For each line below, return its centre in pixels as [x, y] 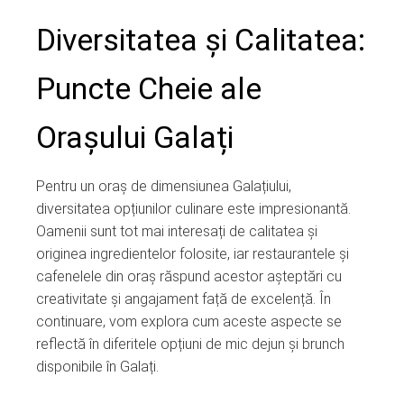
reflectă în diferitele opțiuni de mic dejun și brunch [190, 344]
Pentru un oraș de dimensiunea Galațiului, [164, 186]
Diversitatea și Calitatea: [201, 39]
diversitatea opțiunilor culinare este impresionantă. [193, 208]
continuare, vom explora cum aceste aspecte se [189, 321]
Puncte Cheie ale [149, 88]
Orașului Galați [135, 137]
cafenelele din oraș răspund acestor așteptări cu [189, 276]
